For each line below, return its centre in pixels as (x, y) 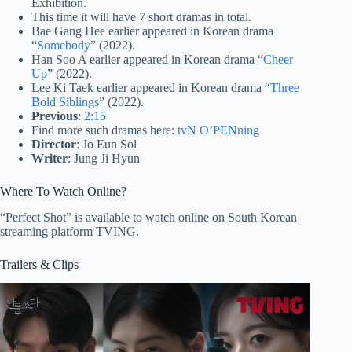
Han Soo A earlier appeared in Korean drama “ (147, 59)
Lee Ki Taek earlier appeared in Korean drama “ (151, 87)
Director (54, 144)
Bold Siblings (65, 101)
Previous (55, 115)
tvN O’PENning (218, 130)
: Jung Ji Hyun (104, 158)
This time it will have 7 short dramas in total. (141, 16)
